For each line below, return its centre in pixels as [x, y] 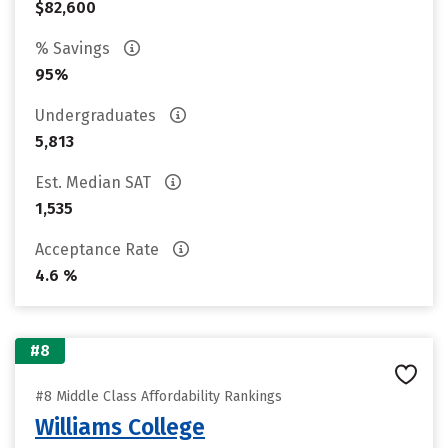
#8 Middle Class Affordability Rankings [158, 396]
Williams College [120, 427]
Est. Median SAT [95, 182]
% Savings [74, 48]
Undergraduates [97, 115]
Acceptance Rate [99, 249]
